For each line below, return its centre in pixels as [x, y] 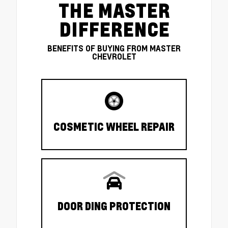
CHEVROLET [114, 57]
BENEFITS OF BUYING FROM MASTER [114, 49]
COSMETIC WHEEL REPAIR [114, 127]
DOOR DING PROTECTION [114, 206]
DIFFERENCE [114, 30]
